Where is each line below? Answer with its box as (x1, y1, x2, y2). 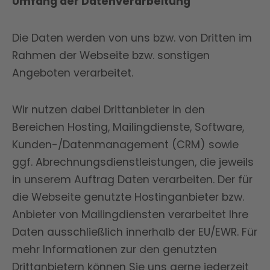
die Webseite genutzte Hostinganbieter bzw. (12, 190, 244, 204)
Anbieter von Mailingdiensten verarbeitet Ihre (12, 207, 248, 222)
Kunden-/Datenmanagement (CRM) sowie (12, 137, 239, 152)
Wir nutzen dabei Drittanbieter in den (12, 102, 205, 117)
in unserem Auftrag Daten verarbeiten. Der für (12, 172, 253, 187)
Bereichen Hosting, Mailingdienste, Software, (12, 120, 244, 134)
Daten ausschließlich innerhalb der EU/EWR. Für (12, 225, 257, 239)
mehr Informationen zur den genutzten (12, 242, 217, 257)
